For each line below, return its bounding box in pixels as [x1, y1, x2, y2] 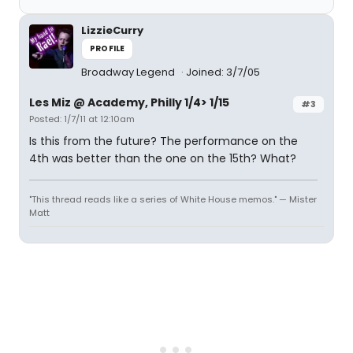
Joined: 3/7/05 [186, 65, 260, 80]
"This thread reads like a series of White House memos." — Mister [29, 193, 317, 206]
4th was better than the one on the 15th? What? [29, 150, 296, 166]
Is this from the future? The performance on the [29, 133, 298, 149]
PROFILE [90, 43, 125, 54]
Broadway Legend [81, 65, 177, 80]
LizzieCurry [81, 23, 143, 38]
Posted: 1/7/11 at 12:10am [29, 113, 135, 125]
